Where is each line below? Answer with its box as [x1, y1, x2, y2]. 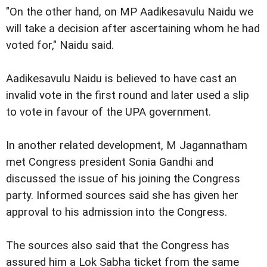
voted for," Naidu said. [6, 39, 114, 52]
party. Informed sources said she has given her [6, 189, 238, 203]
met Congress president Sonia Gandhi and [6, 156, 213, 169]
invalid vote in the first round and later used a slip [6, 89, 249, 103]
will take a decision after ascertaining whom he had [6, 22, 260, 36]
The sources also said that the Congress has [6, 239, 229, 253]
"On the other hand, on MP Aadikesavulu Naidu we [6, 5, 253, 19]
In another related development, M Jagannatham [6, 139, 247, 153]
